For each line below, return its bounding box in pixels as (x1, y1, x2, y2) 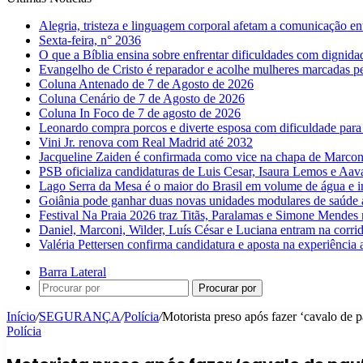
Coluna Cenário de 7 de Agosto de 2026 (39, 92, 245, 105)
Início (6, 310, 36, 323)
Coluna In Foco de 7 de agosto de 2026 (39, 106, 241, 120)
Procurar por (199, 282, 256, 294)
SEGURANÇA (39, 310, 121, 323)
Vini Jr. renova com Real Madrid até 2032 (39, 135, 253, 149)
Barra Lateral (39, 265, 106, 279)
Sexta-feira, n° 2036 (39, 33, 141, 47)
